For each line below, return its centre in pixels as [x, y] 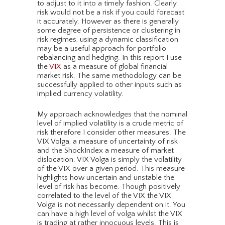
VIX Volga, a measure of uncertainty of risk [107, 142]
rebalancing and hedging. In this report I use [109, 58]
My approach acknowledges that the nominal [112, 115]
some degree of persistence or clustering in [109, 31]
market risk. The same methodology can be [109, 76]
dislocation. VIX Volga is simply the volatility [109, 160]
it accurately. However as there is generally [108, 22]
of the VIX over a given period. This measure [111, 169]
